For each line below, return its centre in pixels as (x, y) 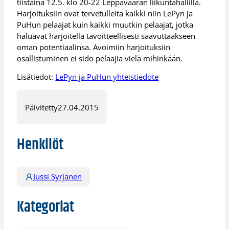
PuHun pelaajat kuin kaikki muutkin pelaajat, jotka (105, 24)
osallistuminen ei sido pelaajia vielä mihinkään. (100, 58)
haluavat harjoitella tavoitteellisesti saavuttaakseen (106, 36)
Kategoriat (45, 207)
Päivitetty (42, 107)
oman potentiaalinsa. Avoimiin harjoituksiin (94, 47)
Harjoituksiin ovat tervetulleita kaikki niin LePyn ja (105, 13)
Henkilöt (40, 145)
